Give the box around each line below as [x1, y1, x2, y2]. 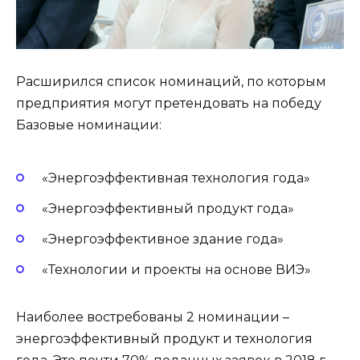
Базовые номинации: [16, 117, 162, 133]
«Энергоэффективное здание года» [42, 231, 284, 247]
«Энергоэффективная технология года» [42, 170, 310, 186]
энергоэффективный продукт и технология [16, 331, 313, 347]
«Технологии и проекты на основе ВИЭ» [42, 262, 311, 278]
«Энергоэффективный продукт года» [42, 200, 294, 216]
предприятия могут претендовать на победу [16, 96, 321, 112]
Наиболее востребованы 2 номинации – [16, 309, 289, 325]
